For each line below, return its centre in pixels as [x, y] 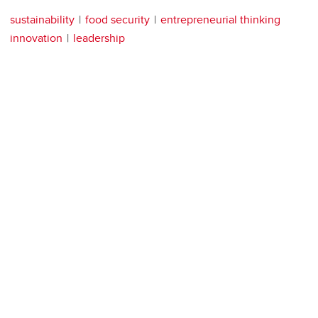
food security [117, 20]
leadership [99, 38]
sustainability [42, 20]
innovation [36, 38]
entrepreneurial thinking [220, 20]
